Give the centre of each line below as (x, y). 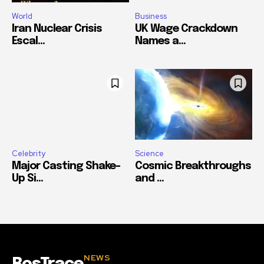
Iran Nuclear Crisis (57, 29)
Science (149, 153)
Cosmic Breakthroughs (193, 166)
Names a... (160, 42)
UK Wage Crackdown (186, 29)
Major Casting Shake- (66, 166)
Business (151, 16)
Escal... (28, 42)
